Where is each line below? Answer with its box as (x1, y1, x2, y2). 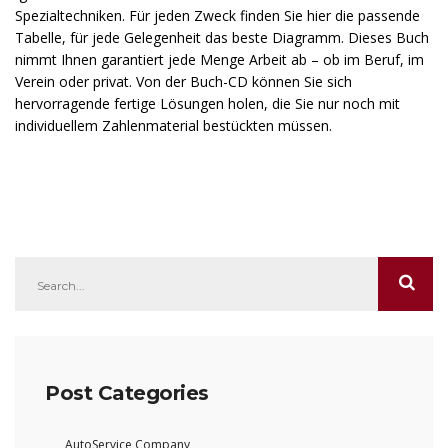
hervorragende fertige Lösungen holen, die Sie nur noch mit (15, 94, 400, 114)
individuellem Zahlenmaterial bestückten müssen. (15, 116, 332, 136)
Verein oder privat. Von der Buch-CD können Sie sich (15, 72, 352, 92)
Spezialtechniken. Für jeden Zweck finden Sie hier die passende (15, 6, 420, 26)
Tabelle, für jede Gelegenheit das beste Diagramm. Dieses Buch (15, 28, 429, 48)
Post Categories (45, 381, 209, 406)
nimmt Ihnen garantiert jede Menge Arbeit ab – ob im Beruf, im (15, 50, 424, 70)
